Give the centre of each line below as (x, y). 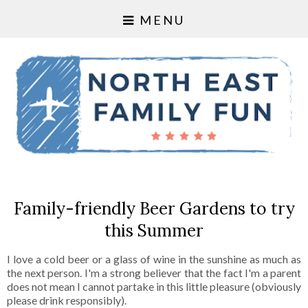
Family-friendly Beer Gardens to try (154, 209)
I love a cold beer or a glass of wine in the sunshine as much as (154, 259)
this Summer (154, 231)
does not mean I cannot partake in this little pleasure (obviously (154, 287)
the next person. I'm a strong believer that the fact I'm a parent (154, 273)
